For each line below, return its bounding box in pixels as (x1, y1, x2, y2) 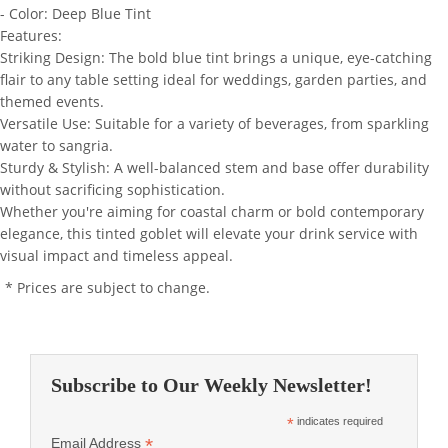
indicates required (294, 415, 384, 427)
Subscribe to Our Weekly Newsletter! (51, 374, 372, 396)
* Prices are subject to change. (5, 278, 210, 297)
